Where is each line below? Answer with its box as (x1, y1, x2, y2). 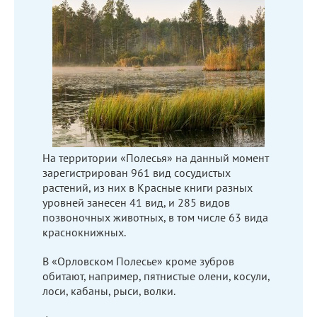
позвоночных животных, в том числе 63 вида (42, 209, 268, 224)
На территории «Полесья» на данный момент (42, 150, 269, 165)
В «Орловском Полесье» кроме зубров (42, 253, 234, 268)
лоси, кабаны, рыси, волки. (42, 283, 175, 298)
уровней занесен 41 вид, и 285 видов (42, 195, 230, 209)
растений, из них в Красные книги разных (42, 180, 253, 195)
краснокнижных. (42, 224, 126, 239)
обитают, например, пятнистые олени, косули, (42, 268, 270, 283)
